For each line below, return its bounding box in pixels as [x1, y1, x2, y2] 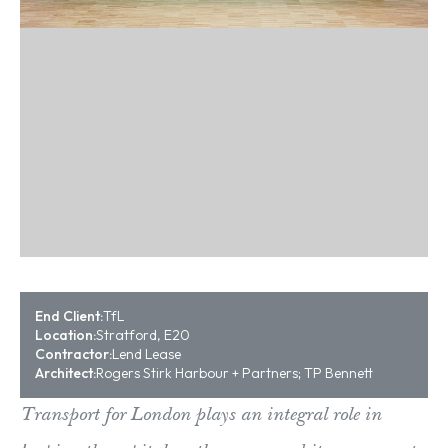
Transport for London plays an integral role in [20, 406, 381, 427]
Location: [35, 326, 96, 345]
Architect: [35, 364, 96, 383]
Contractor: [35, 345, 112, 364]
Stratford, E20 [96, 326, 190, 345]
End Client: [35, 307, 103, 326]
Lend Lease [112, 345, 181, 364]
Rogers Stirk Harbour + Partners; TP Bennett [96, 364, 373, 383]
